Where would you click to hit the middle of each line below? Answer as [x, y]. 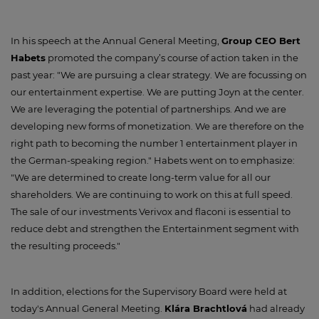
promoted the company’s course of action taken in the [172, 58]
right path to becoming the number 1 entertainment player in [154, 143]
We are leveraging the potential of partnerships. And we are [148, 109]
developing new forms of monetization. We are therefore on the [157, 126]
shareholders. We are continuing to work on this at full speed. [152, 194]
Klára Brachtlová [206, 308]
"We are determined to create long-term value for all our [141, 177]
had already [276, 308]
